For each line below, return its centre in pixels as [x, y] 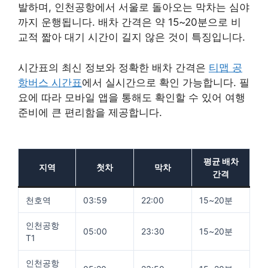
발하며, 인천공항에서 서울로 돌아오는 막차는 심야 [134, 7]
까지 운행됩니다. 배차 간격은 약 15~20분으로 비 [130, 22]
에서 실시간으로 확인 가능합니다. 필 [166, 82]
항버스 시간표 [50, 82]
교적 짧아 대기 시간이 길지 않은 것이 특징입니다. [132, 37]
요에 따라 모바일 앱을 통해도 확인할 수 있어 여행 [132, 97]
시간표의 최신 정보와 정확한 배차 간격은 [113, 67]
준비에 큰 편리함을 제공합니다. [90, 112]
